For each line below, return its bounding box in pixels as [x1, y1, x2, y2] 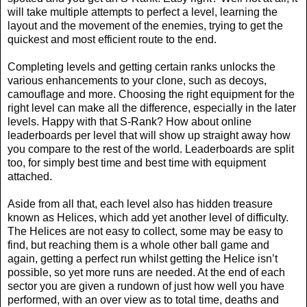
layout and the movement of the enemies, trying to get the [8, 20, 283, 32]
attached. [8, 171, 52, 183]
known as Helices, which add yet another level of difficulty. [8, 212, 288, 224]
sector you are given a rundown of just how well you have [8, 280, 284, 293]
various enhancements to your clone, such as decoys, [8, 75, 267, 87]
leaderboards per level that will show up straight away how [8, 130, 291, 142]
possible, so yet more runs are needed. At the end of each [8, 267, 285, 279]
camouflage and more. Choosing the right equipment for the [8, 88, 295, 101]
